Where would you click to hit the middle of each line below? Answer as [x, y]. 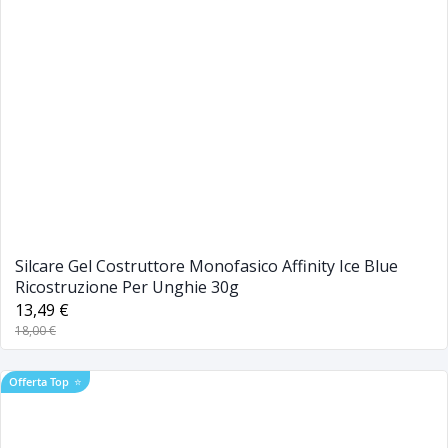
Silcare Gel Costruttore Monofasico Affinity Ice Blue [206, 265]
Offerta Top [39, 381]
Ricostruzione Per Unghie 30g [127, 286]
